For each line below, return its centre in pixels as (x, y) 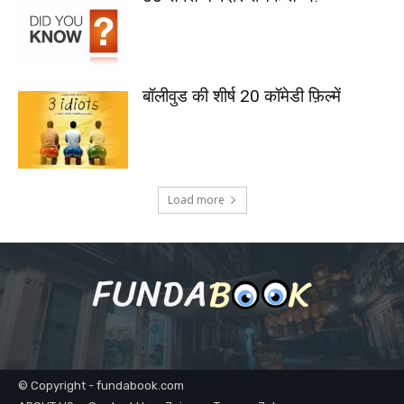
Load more (196, 199)
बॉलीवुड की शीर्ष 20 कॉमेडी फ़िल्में (242, 96)
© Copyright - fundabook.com (101, 385)
